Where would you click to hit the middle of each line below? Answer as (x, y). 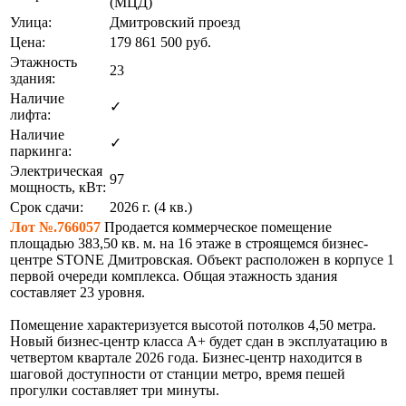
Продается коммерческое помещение (216, 227)
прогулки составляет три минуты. (115, 390)
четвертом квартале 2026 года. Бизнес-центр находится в (186, 357)
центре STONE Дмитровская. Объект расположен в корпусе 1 (202, 259)
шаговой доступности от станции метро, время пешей (178, 373)
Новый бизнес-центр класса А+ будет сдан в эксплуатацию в (199, 341)
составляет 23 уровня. (77, 292)
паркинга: (41, 150)
